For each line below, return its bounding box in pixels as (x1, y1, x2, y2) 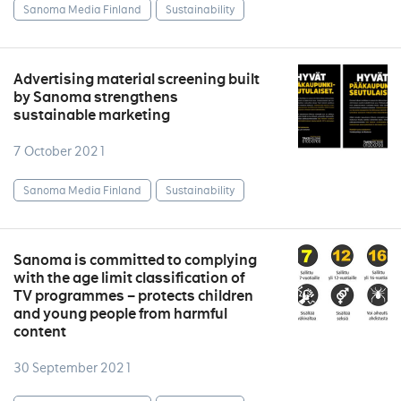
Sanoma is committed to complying (13, 251, 257, 269)
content (13, 322, 66, 341)
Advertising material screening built (13, 70, 260, 89)
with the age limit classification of (13, 269, 244, 287)
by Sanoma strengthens (13, 88, 178, 107)
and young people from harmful (13, 304, 227, 323)
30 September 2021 (13, 360, 132, 376)
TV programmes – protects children (13, 286, 253, 305)
